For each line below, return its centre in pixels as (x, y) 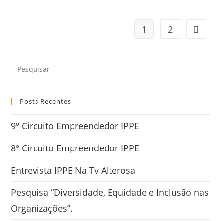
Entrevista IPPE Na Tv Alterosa (73, 170)
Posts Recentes (46, 101)
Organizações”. (42, 208)
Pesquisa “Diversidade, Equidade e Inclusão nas (110, 193)
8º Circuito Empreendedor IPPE (75, 148)
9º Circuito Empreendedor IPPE (75, 126)
